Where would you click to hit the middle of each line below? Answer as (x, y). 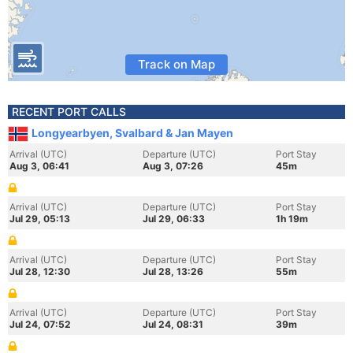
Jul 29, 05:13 (40, 219)
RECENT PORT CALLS (69, 111)
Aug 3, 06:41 (39, 166)
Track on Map (176, 64)
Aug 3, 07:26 (173, 166)
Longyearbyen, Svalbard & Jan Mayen (132, 133)
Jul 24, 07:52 (40, 324)
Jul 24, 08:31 (173, 324)
